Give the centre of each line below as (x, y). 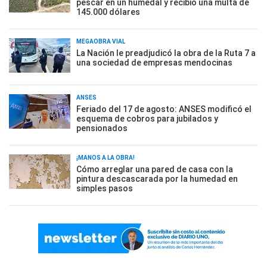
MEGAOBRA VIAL (101, 41)
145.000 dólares (108, 12)
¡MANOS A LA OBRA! (105, 158)
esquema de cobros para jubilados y (147, 119)
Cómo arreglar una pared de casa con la (155, 169)
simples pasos (105, 188)
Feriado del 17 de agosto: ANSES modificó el (164, 109)
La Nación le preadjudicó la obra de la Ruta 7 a (166, 53)
